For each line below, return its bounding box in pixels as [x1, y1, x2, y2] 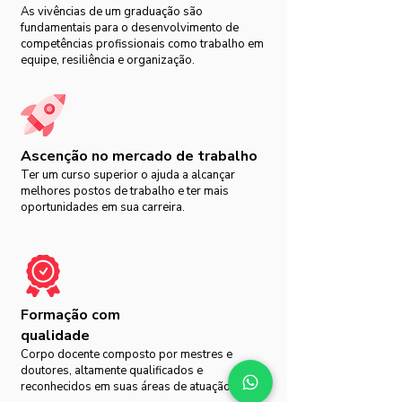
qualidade [21, 326, 90, 345]
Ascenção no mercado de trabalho [21, 146, 258, 166]
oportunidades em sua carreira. [21, 199, 185, 215]
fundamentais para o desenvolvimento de [21, 20, 239, 36]
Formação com [21, 305, 120, 325]
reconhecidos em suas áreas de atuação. [21, 379, 233, 395]
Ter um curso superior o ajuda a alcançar [21, 167, 235, 183]
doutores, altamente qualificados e [21, 363, 203, 379]
